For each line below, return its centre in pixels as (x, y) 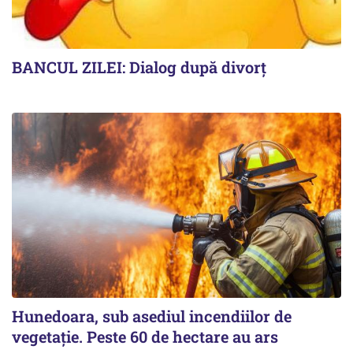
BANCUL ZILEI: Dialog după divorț (139, 67)
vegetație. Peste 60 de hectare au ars (145, 337)
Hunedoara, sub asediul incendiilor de (152, 316)
